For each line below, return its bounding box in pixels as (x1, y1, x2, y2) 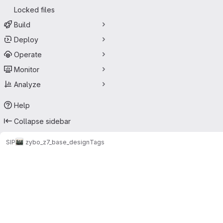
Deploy (14, 35, 38, 44)
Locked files (14, 5, 55, 14)
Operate (14, 50, 42, 59)
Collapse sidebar (14, 116, 71, 125)
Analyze (14, 80, 41, 89)
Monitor (14, 65, 39, 74)
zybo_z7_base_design (25, 138, 90, 146)
